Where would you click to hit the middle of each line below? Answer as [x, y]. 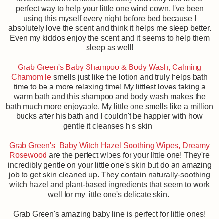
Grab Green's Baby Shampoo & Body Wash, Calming [109, 67]
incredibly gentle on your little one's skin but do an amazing [109, 165]
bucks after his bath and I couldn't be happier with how [109, 116]
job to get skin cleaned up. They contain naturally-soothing [109, 175]
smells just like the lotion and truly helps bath [130, 77]
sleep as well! [109, 48]
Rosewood [28, 155]
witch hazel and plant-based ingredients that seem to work [109, 185]
